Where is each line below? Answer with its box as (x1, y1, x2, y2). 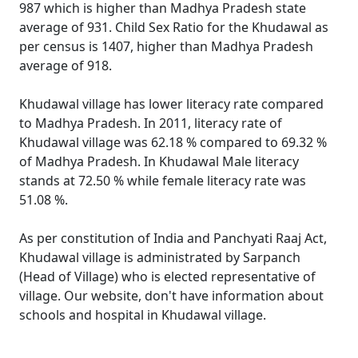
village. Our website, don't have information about (19, 287, 324, 304)
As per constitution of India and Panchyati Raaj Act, (19, 229, 327, 247)
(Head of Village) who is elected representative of (19, 268, 316, 285)
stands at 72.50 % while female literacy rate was (19, 172, 306, 189)
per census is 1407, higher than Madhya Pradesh (19, 38, 313, 55)
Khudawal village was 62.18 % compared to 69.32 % (19, 133, 327, 151)
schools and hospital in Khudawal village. (19, 306, 266, 324)
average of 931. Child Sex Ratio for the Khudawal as (19, 18, 328, 36)
